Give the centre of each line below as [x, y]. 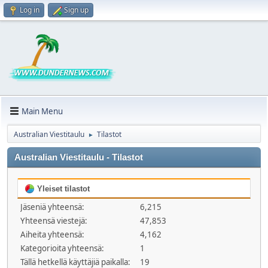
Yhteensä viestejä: [54, 221]
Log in [30, 10]
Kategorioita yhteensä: [62, 248]
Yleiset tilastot [62, 189]
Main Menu [42, 111]
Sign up [76, 10]
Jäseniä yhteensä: [52, 207]
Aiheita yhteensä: [52, 234]
